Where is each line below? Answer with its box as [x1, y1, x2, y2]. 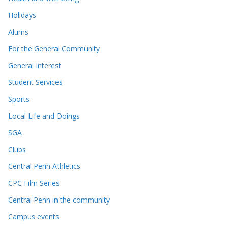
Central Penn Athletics [8, 161, 80, 171]
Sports [8, 94, 30, 104]
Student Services [8, 77, 63, 87]
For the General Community [8, 43, 100, 53]
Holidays [8, 10, 36, 20]
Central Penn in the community [8, 194, 110, 205]
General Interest [8, 60, 61, 70]
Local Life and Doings [8, 110, 80, 121]
